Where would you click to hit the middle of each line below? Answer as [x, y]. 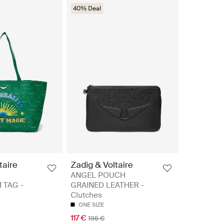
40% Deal [87, 9]
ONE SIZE [91, 204]
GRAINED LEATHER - [107, 185]
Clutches [86, 195]
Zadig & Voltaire [102, 165]
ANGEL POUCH [98, 175]
